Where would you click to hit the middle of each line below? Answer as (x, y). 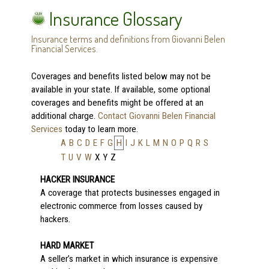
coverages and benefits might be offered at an (117, 103)
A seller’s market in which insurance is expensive (129, 259)
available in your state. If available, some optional (120, 89)
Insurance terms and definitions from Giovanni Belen (128, 39)
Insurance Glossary (116, 18)
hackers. (55, 219)
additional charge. (64, 116)
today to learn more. (100, 129)
